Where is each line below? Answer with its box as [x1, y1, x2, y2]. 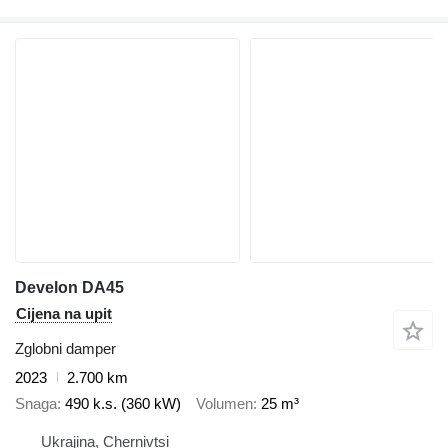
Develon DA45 [15, 278, 124, 296]
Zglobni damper [15, 339, 116, 357]
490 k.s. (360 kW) [65, 395, 181, 413]
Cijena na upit [16, 304, 112, 322]
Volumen [196, 395, 253, 413]
